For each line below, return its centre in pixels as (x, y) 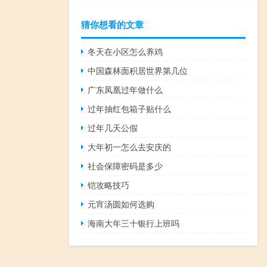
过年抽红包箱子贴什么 (130, 109)
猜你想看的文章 (112, 25)
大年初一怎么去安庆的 (130, 147)
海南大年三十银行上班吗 (134, 223)
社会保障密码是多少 (125, 166)
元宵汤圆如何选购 (121, 204)
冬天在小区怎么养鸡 (125, 52)
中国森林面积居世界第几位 (138, 71)
